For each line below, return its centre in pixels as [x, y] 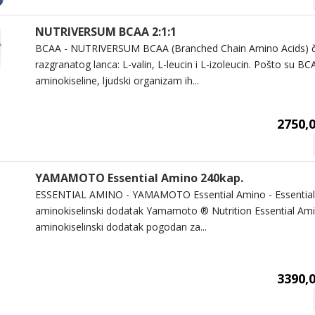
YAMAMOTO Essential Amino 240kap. [139, 178]
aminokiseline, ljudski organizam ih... [117, 80]
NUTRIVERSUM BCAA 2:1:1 [105, 31]
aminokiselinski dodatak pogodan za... [121, 226]
